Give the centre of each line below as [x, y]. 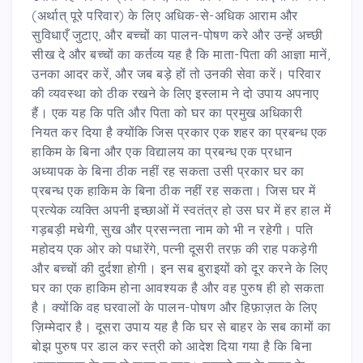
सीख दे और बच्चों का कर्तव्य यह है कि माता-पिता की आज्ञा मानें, [181, 54]
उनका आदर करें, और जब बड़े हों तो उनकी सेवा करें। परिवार [176, 73]
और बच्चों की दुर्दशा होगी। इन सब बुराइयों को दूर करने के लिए [180, 268]
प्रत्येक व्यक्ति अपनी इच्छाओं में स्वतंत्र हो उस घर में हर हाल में [181, 209]
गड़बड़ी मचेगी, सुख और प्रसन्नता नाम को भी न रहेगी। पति [173, 229]
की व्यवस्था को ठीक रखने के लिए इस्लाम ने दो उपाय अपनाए [175, 93]
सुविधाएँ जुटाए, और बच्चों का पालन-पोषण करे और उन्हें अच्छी [177, 34]
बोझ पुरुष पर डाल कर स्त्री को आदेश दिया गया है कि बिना [172, 346]
